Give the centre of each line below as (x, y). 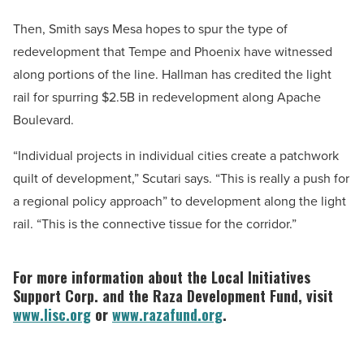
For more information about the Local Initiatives (162, 277)
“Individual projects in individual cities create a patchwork (176, 156)
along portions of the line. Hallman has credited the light (172, 75)
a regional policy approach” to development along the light (180, 201)
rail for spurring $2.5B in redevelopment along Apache (167, 97)
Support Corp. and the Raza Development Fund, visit (173, 296)
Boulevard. (43, 120)
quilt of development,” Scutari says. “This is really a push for (181, 179)
